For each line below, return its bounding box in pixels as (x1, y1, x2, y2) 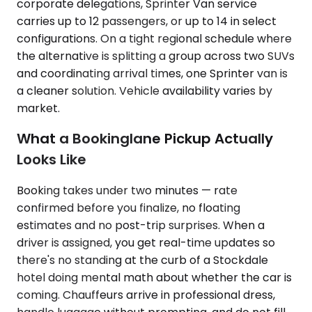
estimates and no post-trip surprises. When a (17, 217, 265, 233)
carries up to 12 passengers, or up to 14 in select (17, 13, 276, 29)
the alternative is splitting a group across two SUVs (17, 47, 295, 64)
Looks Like (17, 150, 86, 170)
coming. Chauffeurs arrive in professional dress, (17, 286, 275, 303)
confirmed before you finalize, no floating (17, 199, 240, 216)
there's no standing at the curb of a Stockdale (17, 251, 268, 268)
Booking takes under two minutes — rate (17, 182, 237, 198)
